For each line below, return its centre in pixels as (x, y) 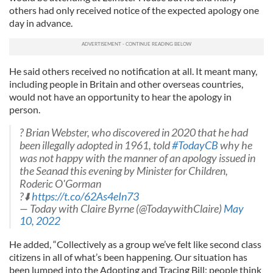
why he (235, 145)
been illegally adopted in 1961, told (96, 145)
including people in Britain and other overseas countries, (126, 83)
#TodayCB (195, 145)
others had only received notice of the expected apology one (134, 10)
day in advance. (41, 23)
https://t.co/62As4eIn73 (85, 196)
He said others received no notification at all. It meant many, (133, 71)
